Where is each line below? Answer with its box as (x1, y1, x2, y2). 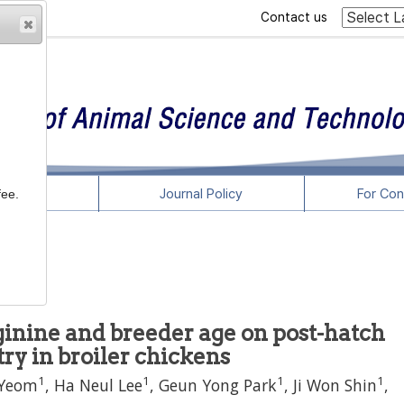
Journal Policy (160, 186, 243, 202)
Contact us (261, 10, 327, 24)
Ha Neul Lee (54, 374, 142, 396)
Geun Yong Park (159, 374, 277, 396)
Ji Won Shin (293, 374, 377, 396)
